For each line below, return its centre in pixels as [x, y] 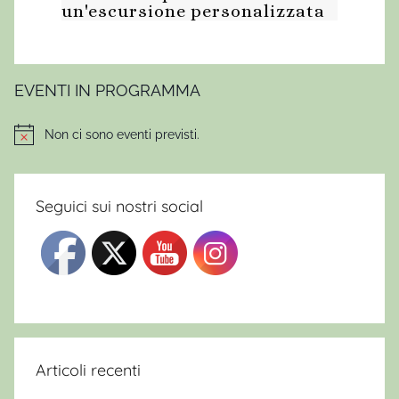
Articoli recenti [88, 370]
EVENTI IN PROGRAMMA [107, 91]
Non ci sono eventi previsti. [122, 134]
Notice [33, 141]
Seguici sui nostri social [119, 207]
